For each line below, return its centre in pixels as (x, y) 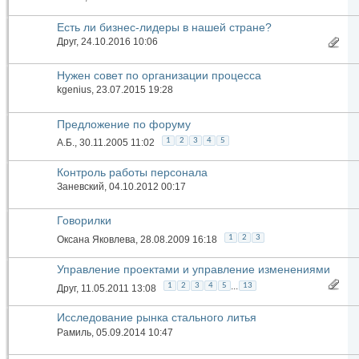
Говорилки (84, 221)
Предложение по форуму (124, 124)
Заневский (81, 187)
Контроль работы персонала (132, 172)
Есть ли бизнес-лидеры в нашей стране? (164, 27)
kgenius (74, 90)
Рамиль (74, 332)
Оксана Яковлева (96, 239)
